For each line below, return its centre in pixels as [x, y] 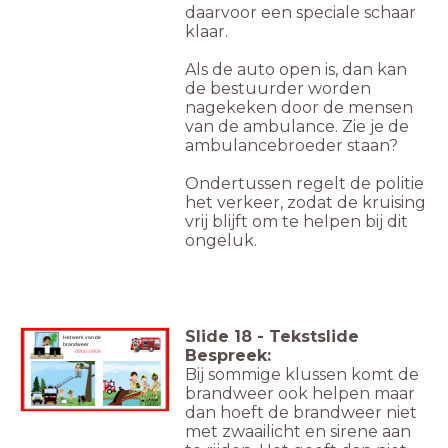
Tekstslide [314, 337]
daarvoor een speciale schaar [300, 13]
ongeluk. [221, 241]
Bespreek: [228, 356]
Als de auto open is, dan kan [296, 70]
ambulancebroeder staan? [291, 146]
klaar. [206, 32]
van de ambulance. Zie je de [297, 127]
